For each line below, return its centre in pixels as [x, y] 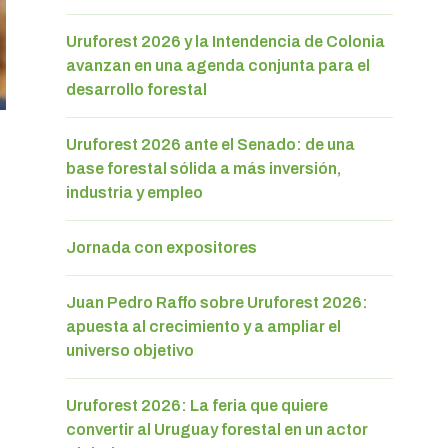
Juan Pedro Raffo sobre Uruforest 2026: [217, 302]
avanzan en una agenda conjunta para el [218, 65]
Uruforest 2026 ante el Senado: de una [210, 144]
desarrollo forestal [136, 89]
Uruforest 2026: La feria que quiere [197, 405]
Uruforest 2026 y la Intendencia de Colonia [225, 41]
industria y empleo [134, 192]
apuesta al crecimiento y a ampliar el [203, 326]
